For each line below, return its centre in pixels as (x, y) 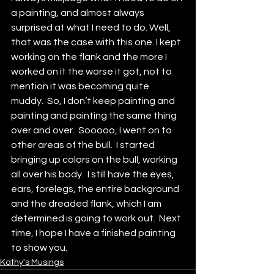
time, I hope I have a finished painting (94, 233)
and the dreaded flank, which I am (87, 203)
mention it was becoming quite (81, 86)
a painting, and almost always (79, 13)
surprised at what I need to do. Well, (92, 27)
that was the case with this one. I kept (97, 42)
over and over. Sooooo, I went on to (92, 130)
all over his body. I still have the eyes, (94, 174)
